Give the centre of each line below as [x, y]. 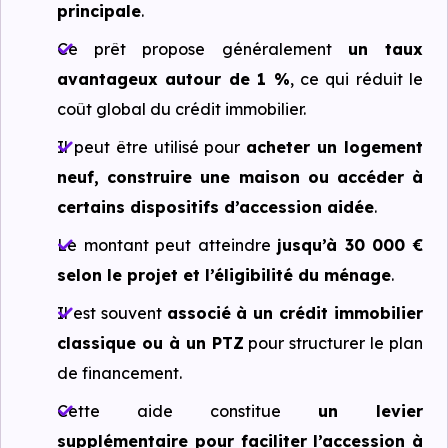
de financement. [119, 373]
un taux [385, 49]
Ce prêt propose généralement [202, 49]
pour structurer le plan [333, 343]
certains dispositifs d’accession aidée [215, 207]
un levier [370, 411]
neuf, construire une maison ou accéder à [240, 177]
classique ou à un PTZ [150, 343]
